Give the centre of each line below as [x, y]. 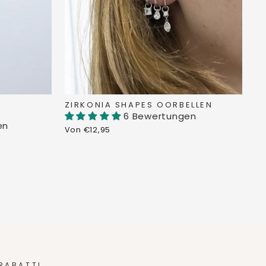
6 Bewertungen [160, 116]
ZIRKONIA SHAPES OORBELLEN [139, 105]
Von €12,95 [87, 130]
